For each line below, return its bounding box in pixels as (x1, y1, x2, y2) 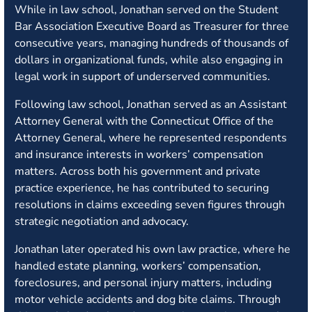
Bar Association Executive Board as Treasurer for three (15, 19, 289, 34)
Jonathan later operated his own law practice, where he (15, 242, 290, 257)
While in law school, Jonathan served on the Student (15, 2, 279, 17)
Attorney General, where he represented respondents (15, 130, 287, 146)
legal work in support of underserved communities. (15, 69, 270, 84)
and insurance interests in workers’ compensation (15, 147, 263, 162)
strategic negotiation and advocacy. (15, 214, 189, 229)
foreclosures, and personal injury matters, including (15, 275, 272, 290)
